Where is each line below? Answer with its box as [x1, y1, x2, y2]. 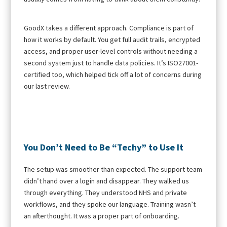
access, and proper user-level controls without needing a [24, 46, 198, 56]
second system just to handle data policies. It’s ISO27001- [24, 58, 199, 67]
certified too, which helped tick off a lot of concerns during [24, 69, 202, 79]
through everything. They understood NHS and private [24, 187, 187, 197]
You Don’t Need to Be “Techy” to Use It [24, 141, 184, 153]
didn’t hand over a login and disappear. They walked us [24, 176, 190, 185]
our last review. [24, 81, 70, 91]
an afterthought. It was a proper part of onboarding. [24, 211, 180, 220]
